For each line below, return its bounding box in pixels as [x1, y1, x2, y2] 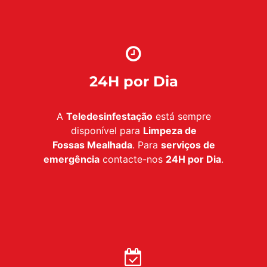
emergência [44, 153, 100, 166]
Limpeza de [142, 125, 197, 137]
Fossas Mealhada [52, 139, 132, 151]
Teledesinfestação [66, 110, 153, 123]
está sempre [152, 110, 211, 123]
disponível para [70, 125, 143, 137]
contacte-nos [100, 153, 166, 166]
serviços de [160, 139, 215, 151]
